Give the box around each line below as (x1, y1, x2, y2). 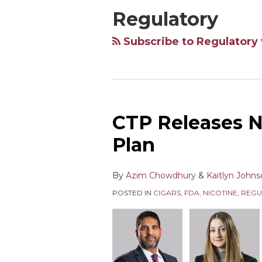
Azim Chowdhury (126, 170, 196, 181)
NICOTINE (203, 188, 237, 197)
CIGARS (153, 188, 181, 197)
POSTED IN (112, 188, 153, 197)
